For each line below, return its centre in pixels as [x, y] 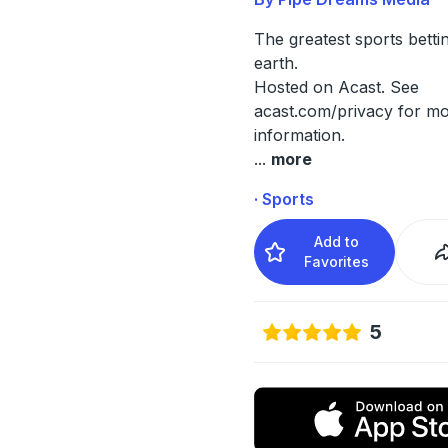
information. [299, 134]
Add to [337, 241]
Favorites [337, 261]
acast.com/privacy [323, 110]
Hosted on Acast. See [336, 86]
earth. [275, 62]
